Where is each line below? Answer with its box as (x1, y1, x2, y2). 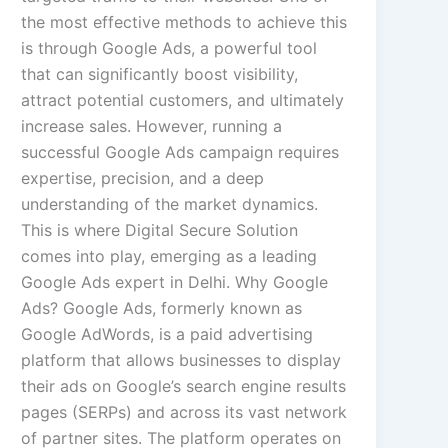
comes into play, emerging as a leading (21, 246, 318, 267)
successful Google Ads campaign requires (21, 142, 340, 163)
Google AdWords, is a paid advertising (21, 324, 314, 345)
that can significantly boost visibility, (21, 64, 299, 85)
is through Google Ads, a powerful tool (21, 38, 318, 59)
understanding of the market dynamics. (21, 194, 319, 215)
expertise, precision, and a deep (21, 168, 265, 189)
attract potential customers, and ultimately (21, 90, 345, 111)
